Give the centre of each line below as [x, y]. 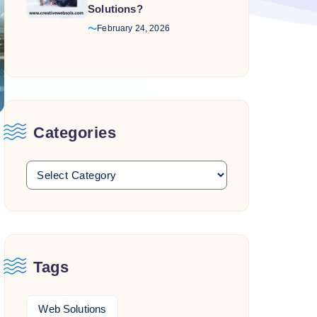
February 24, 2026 [133, 28]
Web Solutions [73, 309]
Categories [75, 133]
